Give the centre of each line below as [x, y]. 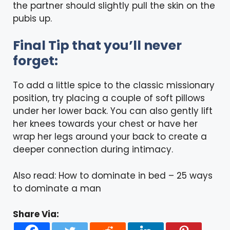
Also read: [36, 175]
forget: [35, 61]
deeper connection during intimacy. [93, 150]
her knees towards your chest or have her [105, 124]
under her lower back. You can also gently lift [113, 111]
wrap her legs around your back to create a [110, 137]
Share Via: [36, 214]
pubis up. [32, 18]
